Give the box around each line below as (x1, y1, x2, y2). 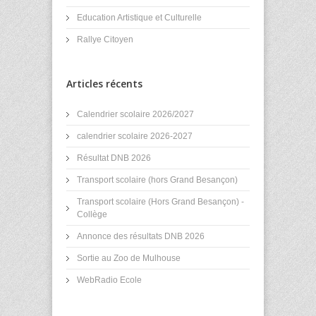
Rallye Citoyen (77, 34, 133, 44)
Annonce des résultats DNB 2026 (77, 231, 205, 241)
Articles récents (66, 76, 142, 90)
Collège (77, 209, 107, 219)
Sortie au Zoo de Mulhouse (77, 253, 181, 263)
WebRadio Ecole (77, 274, 142, 285)
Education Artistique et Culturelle (77, 12, 202, 23)
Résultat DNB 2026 (77, 152, 151, 163)
